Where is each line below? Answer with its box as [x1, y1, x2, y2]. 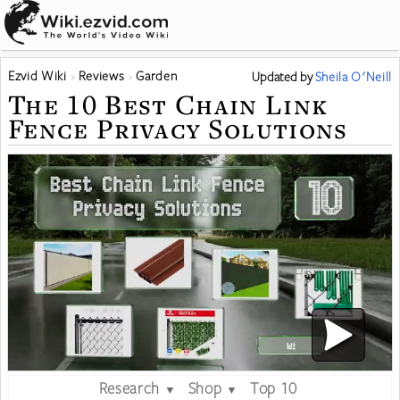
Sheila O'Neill [314, 68, 392, 85]
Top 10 [249, 377, 297, 397]
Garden [136, 67, 178, 84]
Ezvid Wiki [8, 67, 67, 84]
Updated [251, 68, 300, 85]
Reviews [78, 67, 125, 84]
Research [98, 377, 160, 397]
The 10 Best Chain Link [8, 86, 329, 122]
